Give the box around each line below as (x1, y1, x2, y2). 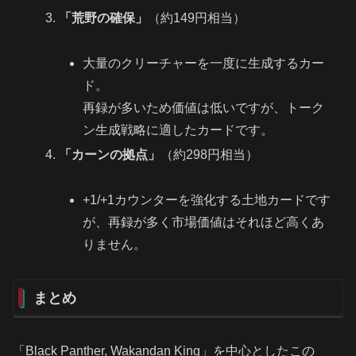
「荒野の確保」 (59, 11, 149, 25)
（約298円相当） (161, 148, 259, 162)
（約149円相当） (148, 11, 246, 25)
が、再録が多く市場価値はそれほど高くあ (82, 215, 324, 229)
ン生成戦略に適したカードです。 (82, 123, 273, 137)
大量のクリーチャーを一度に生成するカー (82, 56, 324, 71)
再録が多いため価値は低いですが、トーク (82, 101, 324, 115)
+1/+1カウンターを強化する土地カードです (82, 193, 331, 207)
